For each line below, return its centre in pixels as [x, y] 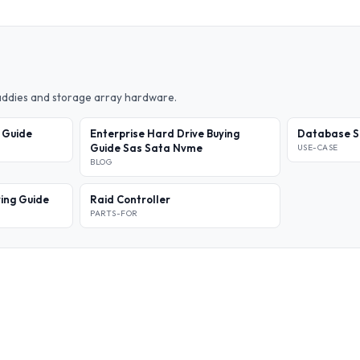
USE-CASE [317, 147]
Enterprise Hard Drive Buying [165, 133]
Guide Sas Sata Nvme [147, 148]
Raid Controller [131, 199]
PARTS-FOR [114, 213]
